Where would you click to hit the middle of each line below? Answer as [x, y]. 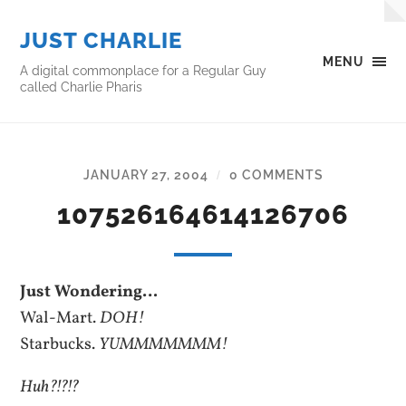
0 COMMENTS [276, 174]
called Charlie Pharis [82, 87]
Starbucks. [60, 344]
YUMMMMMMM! [164, 344]
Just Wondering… [89, 292]
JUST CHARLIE [101, 40]
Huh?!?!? [50, 387]
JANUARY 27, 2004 [145, 174]
